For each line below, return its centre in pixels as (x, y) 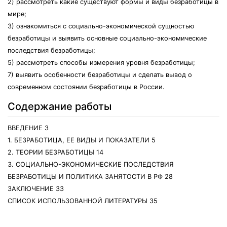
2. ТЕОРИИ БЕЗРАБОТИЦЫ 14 (55, 152)
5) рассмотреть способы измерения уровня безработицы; (101, 63)
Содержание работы (60, 106)
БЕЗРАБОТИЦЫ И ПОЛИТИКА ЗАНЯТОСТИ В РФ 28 (90, 177)
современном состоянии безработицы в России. (86, 87)
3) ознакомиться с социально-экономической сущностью (101, 26)
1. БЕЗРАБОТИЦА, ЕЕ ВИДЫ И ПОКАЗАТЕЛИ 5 (82, 140)
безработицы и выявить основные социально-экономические (107, 38)
